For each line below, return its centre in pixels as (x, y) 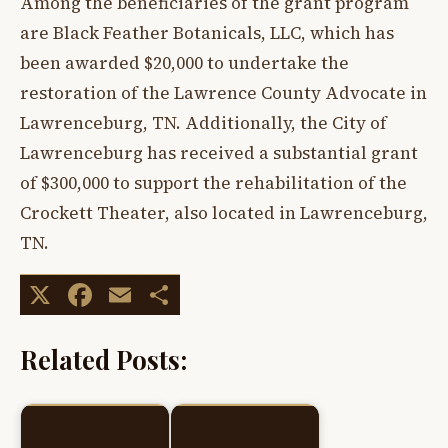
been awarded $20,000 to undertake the (184, 63)
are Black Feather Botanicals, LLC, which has (207, 33)
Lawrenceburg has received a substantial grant (219, 153)
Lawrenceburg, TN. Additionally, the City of (203, 123)
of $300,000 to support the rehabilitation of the (213, 183)
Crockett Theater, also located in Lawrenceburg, (224, 213)
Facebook (167, 294)
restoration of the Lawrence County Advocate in (223, 93)
